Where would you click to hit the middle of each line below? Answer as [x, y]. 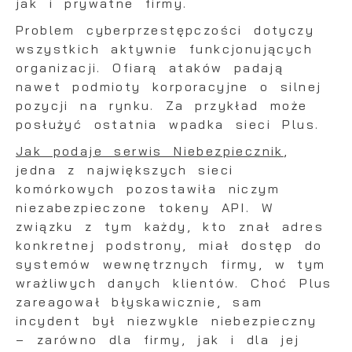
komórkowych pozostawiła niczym [148, 189]
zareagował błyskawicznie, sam [139, 302]
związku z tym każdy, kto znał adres [170, 227]
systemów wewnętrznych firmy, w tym [171, 264]
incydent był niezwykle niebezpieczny [167, 321]
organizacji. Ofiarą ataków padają [150, 68]
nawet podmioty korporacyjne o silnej [169, 87]
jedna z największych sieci [125, 170]
